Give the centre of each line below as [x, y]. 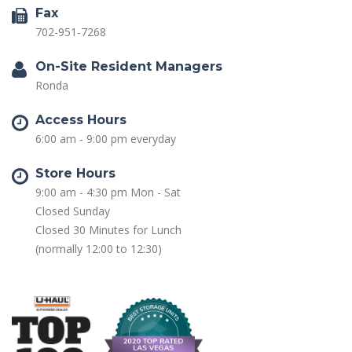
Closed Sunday [73, 211]
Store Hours [75, 173]
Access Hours [81, 120]
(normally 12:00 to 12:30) [99, 249]
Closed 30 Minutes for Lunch [108, 230]
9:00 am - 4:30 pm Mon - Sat [108, 192]
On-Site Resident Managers [129, 66]
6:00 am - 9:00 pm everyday [106, 139]
